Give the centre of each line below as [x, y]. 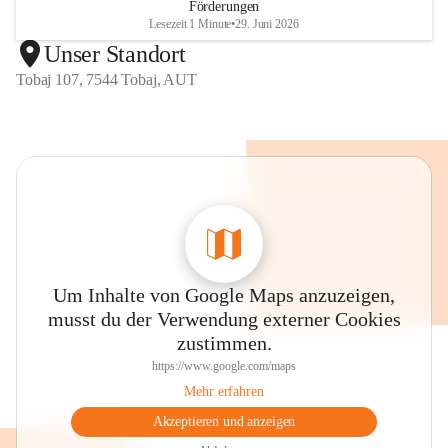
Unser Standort [115, 53]
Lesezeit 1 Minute [190, 24]
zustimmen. [224, 343]
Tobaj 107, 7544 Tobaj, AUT [106, 79]
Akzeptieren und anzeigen [224, 421]
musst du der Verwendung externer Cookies [224, 319]
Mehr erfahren [224, 391]
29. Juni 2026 [267, 24]
